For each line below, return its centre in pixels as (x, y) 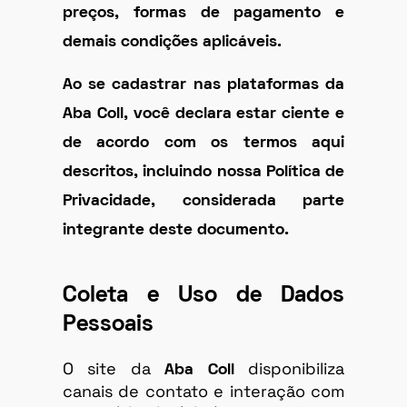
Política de (305, 172)
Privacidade (107, 201)
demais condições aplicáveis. (172, 43)
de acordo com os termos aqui (203, 143)
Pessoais (108, 324)
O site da (114, 368)
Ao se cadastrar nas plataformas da (203, 84)
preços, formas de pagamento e (203, 14)
